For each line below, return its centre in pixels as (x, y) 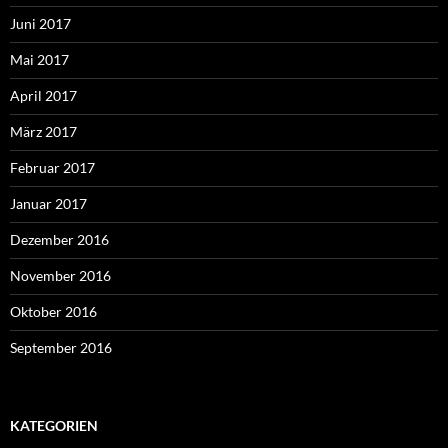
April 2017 (43, 95)
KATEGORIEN (54, 425)
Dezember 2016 (59, 239)
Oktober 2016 (53, 311)
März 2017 (43, 131)
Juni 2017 (40, 23)
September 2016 (61, 347)
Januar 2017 (48, 203)
